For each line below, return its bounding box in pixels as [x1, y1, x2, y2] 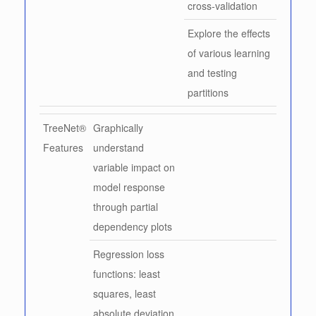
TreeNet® [43, 120, 86, 135]
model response [93, 179, 165, 194]
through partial [93, 199, 158, 214]
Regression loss [93, 246, 164, 261]
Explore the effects [188, 25, 270, 40]
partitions [188, 85, 229, 99]
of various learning [188, 45, 270, 60]
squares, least [93, 286, 156, 300]
